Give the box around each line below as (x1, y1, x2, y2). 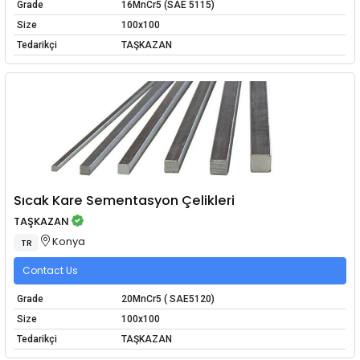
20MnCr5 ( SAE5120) (121, 293, 215, 305)
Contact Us (22, 263, 78, 277)
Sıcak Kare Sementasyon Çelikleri (14, 191, 235, 211)
